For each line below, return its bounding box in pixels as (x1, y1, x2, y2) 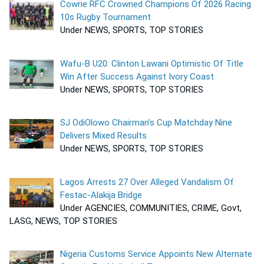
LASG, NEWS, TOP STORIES (9, 215, 117, 226)
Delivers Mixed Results (60, 130, 147, 141)
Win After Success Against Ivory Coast (60, 71, 217, 82)
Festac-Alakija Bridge (60, 189, 143, 200)
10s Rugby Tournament (60, 12, 151, 23)
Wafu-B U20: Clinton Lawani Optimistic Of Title (60, 58, 244, 69)
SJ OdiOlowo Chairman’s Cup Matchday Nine (60, 117, 233, 128)
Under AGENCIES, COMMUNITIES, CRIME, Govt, (60, 202, 242, 213)
